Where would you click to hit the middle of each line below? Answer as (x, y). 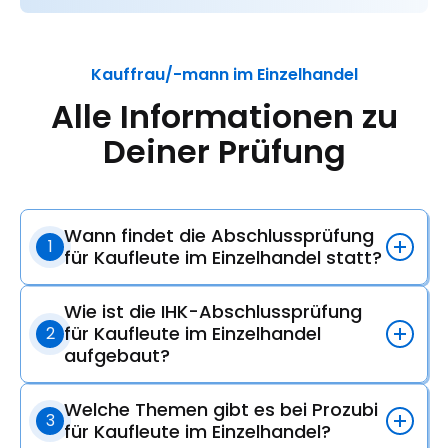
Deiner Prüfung (224, 151)
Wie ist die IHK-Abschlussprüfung (213, 311)
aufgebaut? (117, 355)
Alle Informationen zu (224, 116)
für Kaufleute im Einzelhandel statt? (223, 257)
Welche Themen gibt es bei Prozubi (221, 409)
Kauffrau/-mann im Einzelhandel (224, 74)
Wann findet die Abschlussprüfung (219, 235)
